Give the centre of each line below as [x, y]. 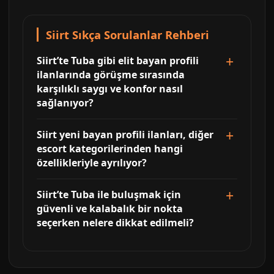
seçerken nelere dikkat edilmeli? [115, 222]
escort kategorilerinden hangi [110, 148]
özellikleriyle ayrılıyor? [92, 162]
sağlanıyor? [65, 102]
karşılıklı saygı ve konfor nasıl [110, 88]
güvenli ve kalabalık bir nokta [110, 208]
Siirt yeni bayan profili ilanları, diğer [125, 134]
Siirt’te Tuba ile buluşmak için [109, 194]
